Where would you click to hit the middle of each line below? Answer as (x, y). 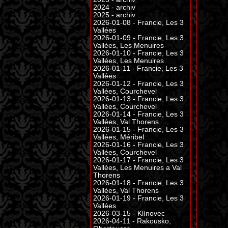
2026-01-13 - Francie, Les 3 (138, 99)
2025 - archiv (114, 15)
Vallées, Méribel (119, 137)
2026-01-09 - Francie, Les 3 (138, 38)
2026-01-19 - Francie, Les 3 (138, 198)
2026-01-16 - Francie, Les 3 (138, 145)
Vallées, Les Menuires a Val (137, 168)
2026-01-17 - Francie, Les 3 (138, 160)
